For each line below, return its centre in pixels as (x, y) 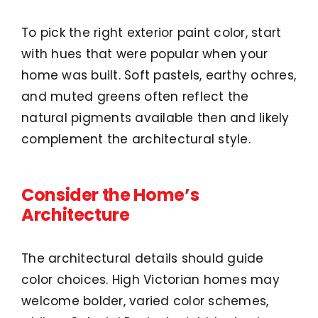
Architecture (76, 215)
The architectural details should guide (143, 259)
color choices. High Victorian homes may (150, 280)
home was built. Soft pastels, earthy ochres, (159, 76)
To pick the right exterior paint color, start (152, 33)
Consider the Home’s (110, 195)
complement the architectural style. (136, 139)
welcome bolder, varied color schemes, (145, 301)
